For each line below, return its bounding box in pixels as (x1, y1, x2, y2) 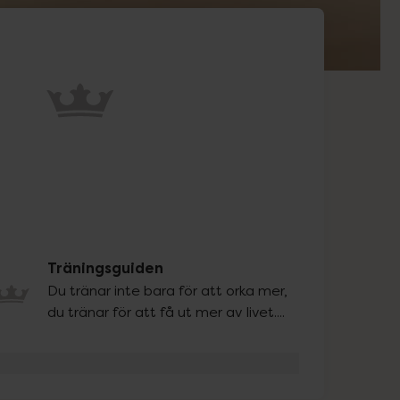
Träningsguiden (46, 259, 163, 278)
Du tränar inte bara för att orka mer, (46, 281, 287, 299)
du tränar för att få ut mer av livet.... (46, 303, 285, 321)
